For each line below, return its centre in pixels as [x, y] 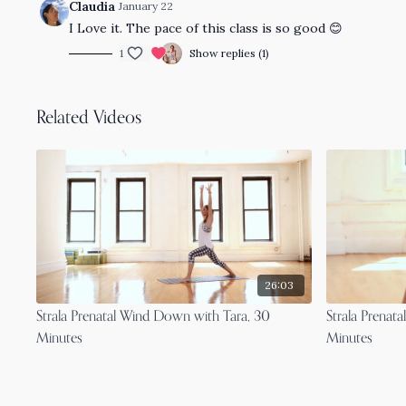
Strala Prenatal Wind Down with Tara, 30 [154, 318]
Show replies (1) [230, 53]
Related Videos [89, 118]
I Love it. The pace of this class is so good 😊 [208, 28]
